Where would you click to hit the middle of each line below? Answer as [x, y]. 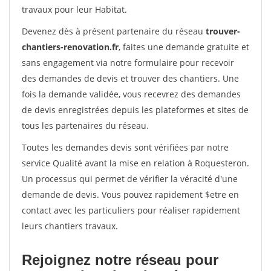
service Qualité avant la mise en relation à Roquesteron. [135, 163]
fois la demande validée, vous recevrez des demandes [131, 94]
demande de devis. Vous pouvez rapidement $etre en [130, 194]
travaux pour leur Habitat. [74, 9]
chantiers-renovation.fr [70, 47]
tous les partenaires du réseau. [85, 126]
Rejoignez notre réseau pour [120, 260]
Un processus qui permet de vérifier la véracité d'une [130, 179]
